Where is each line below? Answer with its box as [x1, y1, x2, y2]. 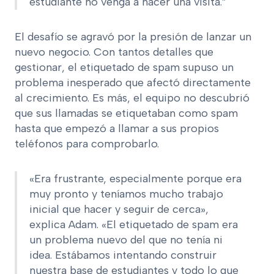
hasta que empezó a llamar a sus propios [15, 121, 219, 135]
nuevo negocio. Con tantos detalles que [15, 45, 213, 59]
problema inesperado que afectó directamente [15, 75, 251, 89]
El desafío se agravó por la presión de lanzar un [15, 29, 251, 43]
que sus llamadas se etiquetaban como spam [15, 106, 238, 120]
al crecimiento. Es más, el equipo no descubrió [15, 91, 250, 105]
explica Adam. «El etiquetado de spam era [29, 217, 238, 231]
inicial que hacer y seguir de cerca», [29, 202, 209, 216]
